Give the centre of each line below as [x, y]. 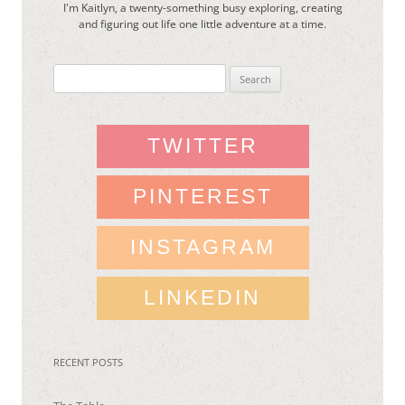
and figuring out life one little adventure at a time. [202, 24]
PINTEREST [202, 196]
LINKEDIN [202, 297]
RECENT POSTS [88, 362]
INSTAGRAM [202, 246]
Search [71, 74]
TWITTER [202, 145]
